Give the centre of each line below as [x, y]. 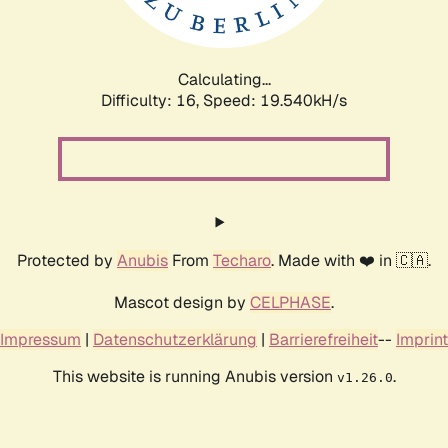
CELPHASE [290, 302]
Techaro [242, 260]
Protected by [67, 260]
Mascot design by [182, 302]
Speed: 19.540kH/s [275, 100]
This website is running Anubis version [194, 376]
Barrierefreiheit [323, 339]
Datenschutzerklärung [175, 339]
